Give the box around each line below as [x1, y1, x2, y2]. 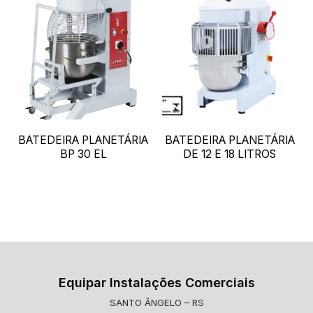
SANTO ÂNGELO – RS [109, 296, 204, 308]
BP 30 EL [59, 147, 107, 161]
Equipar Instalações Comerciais [58, 275, 255, 291]
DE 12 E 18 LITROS [183, 147, 277, 161]
